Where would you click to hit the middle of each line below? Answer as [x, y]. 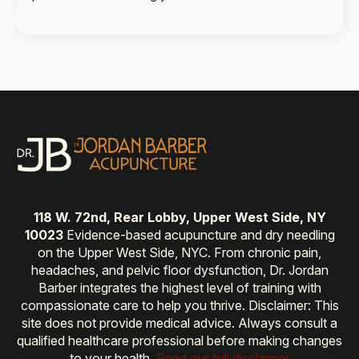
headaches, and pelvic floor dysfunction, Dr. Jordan [179, 270]
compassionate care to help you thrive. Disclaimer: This [179, 305]
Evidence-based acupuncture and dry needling [199, 234]
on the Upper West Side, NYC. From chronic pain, [179, 252]
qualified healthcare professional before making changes [179, 340]
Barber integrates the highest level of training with [179, 287]
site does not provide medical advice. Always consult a [179, 323]
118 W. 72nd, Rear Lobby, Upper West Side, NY [179, 217]
